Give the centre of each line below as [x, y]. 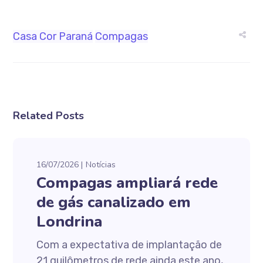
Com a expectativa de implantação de [129, 245]
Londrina [70, 222]
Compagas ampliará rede [127, 183]
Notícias [101, 165]
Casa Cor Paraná [53, 36]
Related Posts [49, 116]
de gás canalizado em [114, 202]
